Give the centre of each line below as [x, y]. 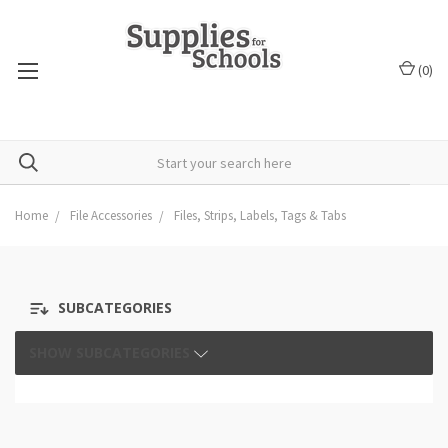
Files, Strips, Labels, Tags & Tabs [260, 215]
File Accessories [111, 215]
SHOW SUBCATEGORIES [111, 352]
